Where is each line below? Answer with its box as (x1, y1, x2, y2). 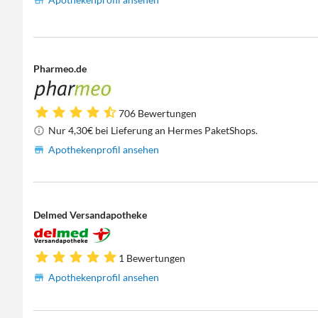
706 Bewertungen (119, 107, 197, 120)
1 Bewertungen (119, 252, 186, 265)
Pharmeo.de (33, 62, 87, 75)
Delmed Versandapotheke (33, 209, 148, 221)
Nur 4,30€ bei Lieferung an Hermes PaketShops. (48, 124, 258, 137)
